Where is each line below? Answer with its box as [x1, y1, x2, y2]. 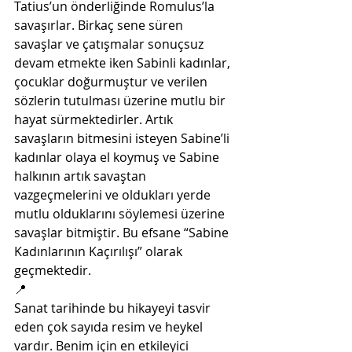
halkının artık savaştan [14, 167, 149, 185]
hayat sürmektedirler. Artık [14, 111, 176, 128]
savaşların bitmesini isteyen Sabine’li [14, 130, 233, 147]
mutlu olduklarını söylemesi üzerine [14, 205, 228, 222]
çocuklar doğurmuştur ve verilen [14, 73, 211, 90]
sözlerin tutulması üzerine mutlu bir [14, 92, 229, 109]
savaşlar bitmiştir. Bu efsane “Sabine [14, 224, 232, 241]
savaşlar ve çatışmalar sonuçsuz [14, 35, 207, 53]
